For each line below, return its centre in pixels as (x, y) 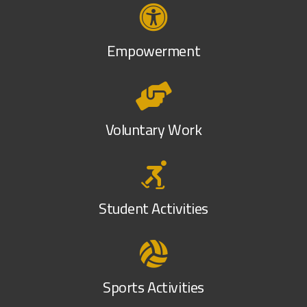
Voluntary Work (153, 130)
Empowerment (153, 51)
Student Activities (153, 209)
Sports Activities (153, 287)
